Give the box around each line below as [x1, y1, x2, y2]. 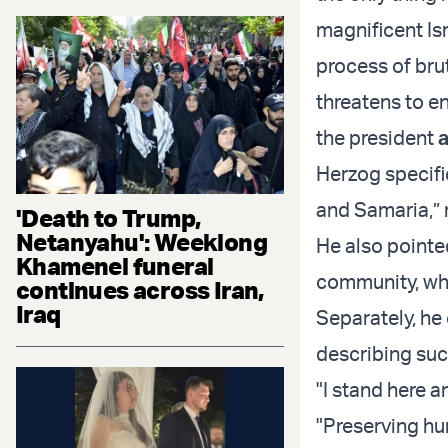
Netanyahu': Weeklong [16, 227, 267, 258]
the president [316, 125, 438, 151]
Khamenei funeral [16, 251, 214, 282]
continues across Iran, [16, 275, 264, 306]
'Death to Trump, [16, 203, 201, 234]
